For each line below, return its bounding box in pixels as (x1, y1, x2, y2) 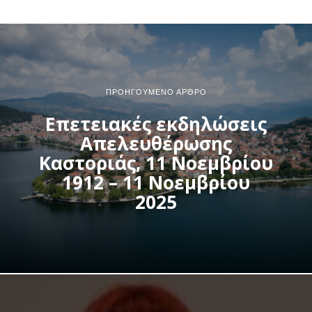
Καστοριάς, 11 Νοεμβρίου (39, 150, 273, 175)
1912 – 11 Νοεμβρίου (62, 169, 250, 195)
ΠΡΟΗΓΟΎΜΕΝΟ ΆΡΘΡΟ (105, 87, 207, 96)
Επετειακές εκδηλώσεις (45, 111, 267, 136)
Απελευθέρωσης (80, 130, 232, 156)
